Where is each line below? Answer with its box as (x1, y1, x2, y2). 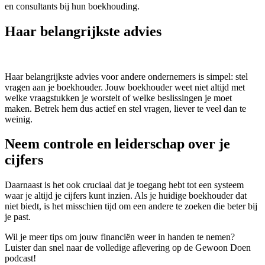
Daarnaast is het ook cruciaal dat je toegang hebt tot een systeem (5, 180, 244, 190)
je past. (5, 212, 31, 222)
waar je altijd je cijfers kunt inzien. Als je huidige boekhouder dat (5, 190, 247, 201)
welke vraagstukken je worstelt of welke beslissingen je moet (5, 92, 232, 103)
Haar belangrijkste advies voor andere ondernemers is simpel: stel (5, 71, 248, 82)
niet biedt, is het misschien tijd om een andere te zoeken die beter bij (5, 201, 257, 212)
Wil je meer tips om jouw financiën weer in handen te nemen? (5, 232, 235, 243)
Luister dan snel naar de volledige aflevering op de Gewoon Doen (5, 243, 251, 253)
